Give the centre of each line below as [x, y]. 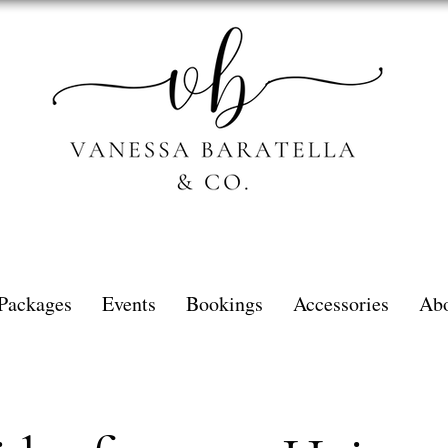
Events [129, 303]
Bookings [224, 303]
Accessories [341, 303]
